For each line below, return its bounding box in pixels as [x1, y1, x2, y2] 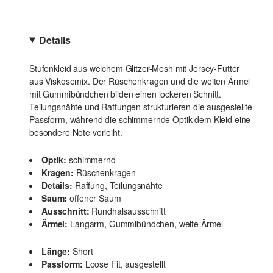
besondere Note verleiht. [29, 126, 122, 138]
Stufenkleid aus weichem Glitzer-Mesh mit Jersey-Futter [29, 62, 240, 74]
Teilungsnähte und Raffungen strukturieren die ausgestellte [29, 101, 252, 113]
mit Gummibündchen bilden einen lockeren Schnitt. [29, 88, 222, 100]
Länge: [41, 245, 71, 257]
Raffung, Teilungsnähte [74, 179, 163, 191]
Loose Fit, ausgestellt [85, 258, 166, 270]
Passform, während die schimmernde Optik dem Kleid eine [29, 113, 251, 126]
